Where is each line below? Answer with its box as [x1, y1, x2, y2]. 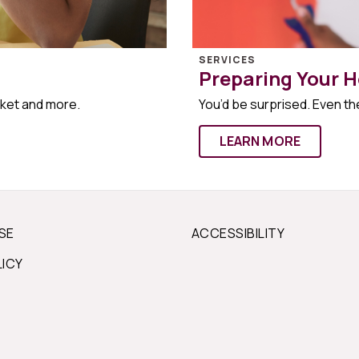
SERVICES [199, 52, 256, 67]
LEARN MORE [219, 132, 301, 150]
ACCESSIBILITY [192, 224, 285, 242]
